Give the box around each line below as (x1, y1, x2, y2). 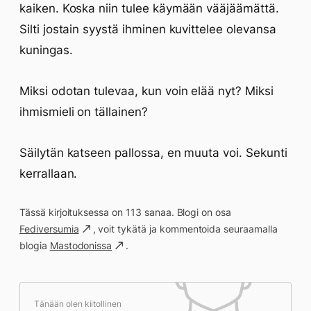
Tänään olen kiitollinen (34, 299, 122, 309)
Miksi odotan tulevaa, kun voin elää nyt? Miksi (19, 84, 274, 98)
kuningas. (19, 43, 73, 57)
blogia (19, 239, 50, 251)
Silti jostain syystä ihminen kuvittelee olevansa (19, 22, 276, 36)
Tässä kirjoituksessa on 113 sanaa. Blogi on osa (19, 206, 232, 218)
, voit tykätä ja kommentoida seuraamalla (92, 223, 278, 235)
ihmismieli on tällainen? (19, 105, 148, 119)
